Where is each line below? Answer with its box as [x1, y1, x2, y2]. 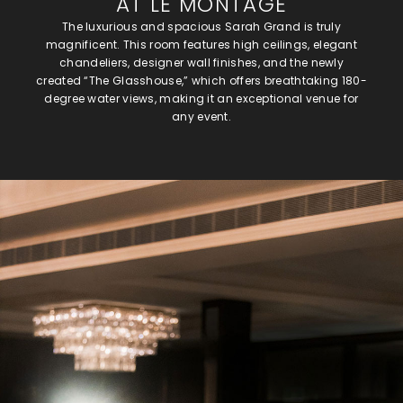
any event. [172, 108, 231, 124]
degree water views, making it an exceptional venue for [44, 90, 359, 106]
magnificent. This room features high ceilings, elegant [45, 36, 358, 52]
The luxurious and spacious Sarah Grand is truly [61, 18, 342, 34]
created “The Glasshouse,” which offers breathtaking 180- [36, 72, 367, 88]
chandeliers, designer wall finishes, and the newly [59, 54, 344, 70]
